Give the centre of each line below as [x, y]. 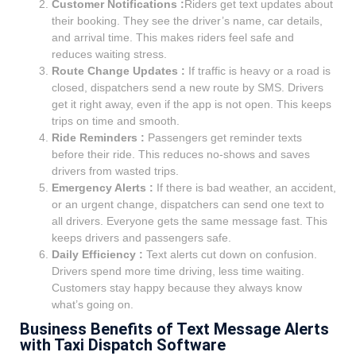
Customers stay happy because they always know [177, 288]
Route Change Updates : [120, 71]
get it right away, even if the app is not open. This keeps [192, 104]
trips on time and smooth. [116, 121]
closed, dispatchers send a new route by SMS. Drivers [188, 88]
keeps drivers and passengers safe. [141, 238]
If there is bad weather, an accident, [246, 188]
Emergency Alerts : [104, 188]
